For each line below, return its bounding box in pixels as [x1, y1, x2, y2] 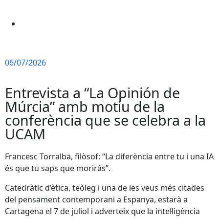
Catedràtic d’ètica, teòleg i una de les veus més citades [5, 182, 204, 193]
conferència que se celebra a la [5, 110, 206, 130]
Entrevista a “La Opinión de [5, 83, 180, 102]
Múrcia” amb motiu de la [5, 96, 165, 116]
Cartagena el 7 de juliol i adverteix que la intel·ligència [5, 205, 200, 217]
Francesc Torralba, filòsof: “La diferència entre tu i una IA [5, 151, 214, 162]
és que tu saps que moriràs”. [5, 162, 110, 174]
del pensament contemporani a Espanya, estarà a [5, 194, 188, 205]
